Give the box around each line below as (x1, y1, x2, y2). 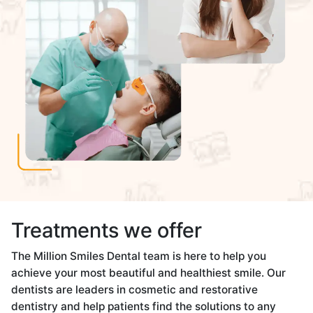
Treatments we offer (11, 217, 203, 242)
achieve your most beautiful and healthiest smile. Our (11, 265, 286, 279)
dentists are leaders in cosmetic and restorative (11, 282, 259, 296)
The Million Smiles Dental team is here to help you (11, 249, 267, 263)
